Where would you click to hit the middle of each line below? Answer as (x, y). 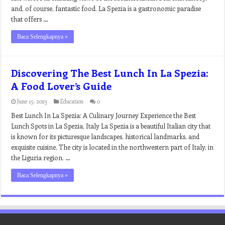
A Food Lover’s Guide (62, 86)
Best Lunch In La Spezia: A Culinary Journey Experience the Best (104, 115)
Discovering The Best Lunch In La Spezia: (110, 73)
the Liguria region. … (41, 157)
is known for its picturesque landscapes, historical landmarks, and (105, 136)
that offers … (30, 19)
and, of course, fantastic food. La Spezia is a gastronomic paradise (106, 8)
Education (72, 101)
